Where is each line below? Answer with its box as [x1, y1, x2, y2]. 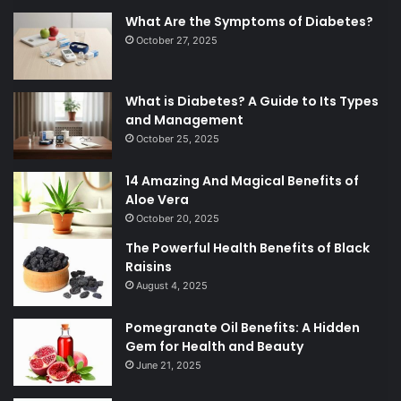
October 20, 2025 [136, 212, 219, 226]
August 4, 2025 [136, 279, 208, 293]
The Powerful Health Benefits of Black [125, 239, 370, 258]
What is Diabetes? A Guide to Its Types [125, 92, 379, 111]
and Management [125, 111, 243, 130]
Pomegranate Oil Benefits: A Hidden [125, 319, 360, 337]
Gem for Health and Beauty [125, 337, 303, 356]
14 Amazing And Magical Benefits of [125, 172, 359, 191]
